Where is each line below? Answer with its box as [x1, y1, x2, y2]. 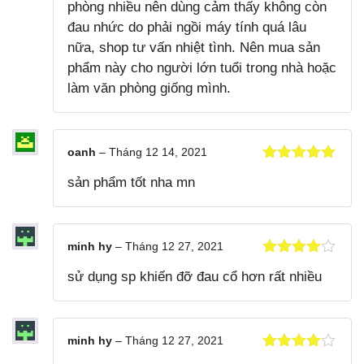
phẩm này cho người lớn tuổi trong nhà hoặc [67, 59, 336, 76]
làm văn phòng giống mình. [67, 80, 231, 96]
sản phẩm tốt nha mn [67, 174, 195, 190]
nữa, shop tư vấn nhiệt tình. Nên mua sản [67, 39, 320, 55]
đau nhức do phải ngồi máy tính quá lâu [67, 19, 306, 35]
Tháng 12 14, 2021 [109, 145, 207, 158]
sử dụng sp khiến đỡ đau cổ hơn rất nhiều [67, 268, 322, 284]
